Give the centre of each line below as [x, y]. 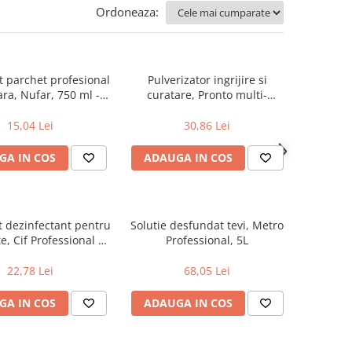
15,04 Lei [30, 126]
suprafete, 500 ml [207, 110]
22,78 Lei [30, 271]
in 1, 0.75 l [30, 255]
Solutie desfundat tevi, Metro [207, 225]
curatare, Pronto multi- [207, 95]
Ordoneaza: [127, 12]
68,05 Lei [207, 271]
